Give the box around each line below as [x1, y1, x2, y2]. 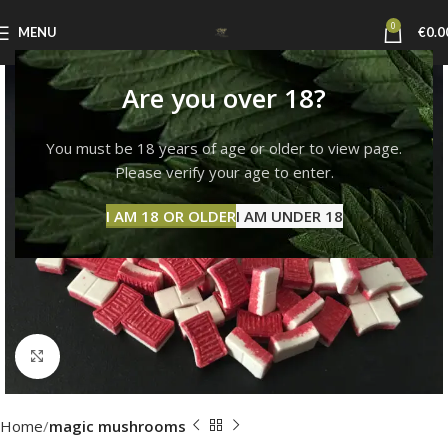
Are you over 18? [122, 80, 326, 116]
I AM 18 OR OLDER [105, 206, 236, 226]
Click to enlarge [59, 346, 168, 365]
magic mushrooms [49, 415, 186, 436]
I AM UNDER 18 [235, 206, 343, 226]
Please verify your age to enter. [114, 162, 334, 182]
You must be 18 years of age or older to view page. [46, 138, 402, 158]
